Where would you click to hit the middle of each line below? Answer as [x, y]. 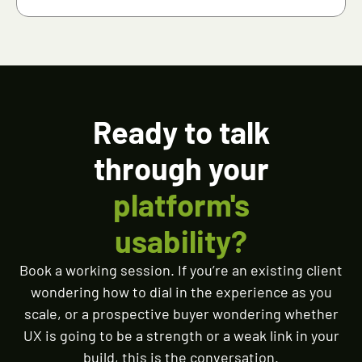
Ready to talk [181, 132]
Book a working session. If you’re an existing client [181, 270]
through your [181, 168]
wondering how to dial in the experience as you [181, 292]
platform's [181, 205]
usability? [181, 241]
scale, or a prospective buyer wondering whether [181, 314]
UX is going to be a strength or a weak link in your [181, 336]
